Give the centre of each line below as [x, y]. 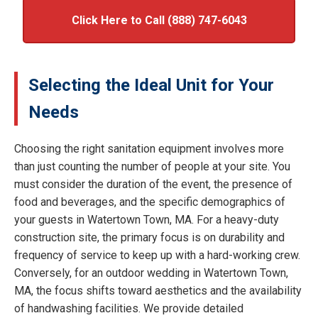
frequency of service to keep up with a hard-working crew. [157, 255]
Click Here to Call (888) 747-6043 [159, 20]
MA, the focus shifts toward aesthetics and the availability [158, 290]
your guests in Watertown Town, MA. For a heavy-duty [147, 219]
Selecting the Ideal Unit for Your [151, 85]
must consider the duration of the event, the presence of [153, 184]
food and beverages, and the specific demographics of [150, 202]
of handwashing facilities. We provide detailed [129, 308]
